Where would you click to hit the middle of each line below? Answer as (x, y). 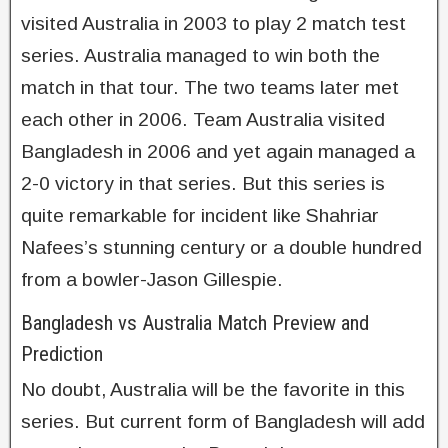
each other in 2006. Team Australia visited (203, 119)
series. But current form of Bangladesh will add (223, 421)
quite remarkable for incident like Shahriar (200, 215)
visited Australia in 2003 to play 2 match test (213, 23)
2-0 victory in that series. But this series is (203, 183)
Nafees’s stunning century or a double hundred (221, 247)
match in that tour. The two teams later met (210, 87)
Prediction (62, 353)
